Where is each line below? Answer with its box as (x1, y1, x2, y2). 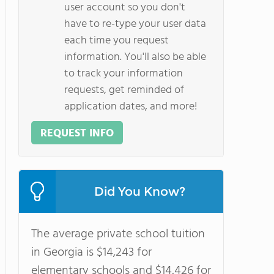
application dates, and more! (64, 98, 197, 116)
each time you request (64, 32, 169, 50)
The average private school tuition (31, 224, 205, 244)
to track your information (64, 65, 183, 83)
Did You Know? (94, 184, 185, 199)
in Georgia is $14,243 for (31, 243, 152, 262)
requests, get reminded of (64, 81, 184, 99)
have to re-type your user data (64, 15, 206, 33)
